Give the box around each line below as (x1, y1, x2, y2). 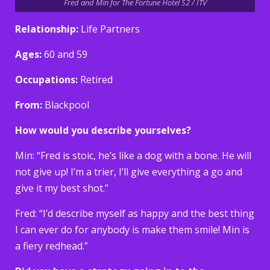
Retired (80, 72, 113, 86)
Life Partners (81, 22, 140, 36)
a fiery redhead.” (15, 239, 88, 253)
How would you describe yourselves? (15, 123, 191, 137)
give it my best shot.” (15, 181, 108, 195)
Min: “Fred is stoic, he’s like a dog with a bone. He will (15, 148, 251, 162)
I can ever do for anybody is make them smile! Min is (15, 222, 250, 236)
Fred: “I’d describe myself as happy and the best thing (15, 206, 254, 220)
